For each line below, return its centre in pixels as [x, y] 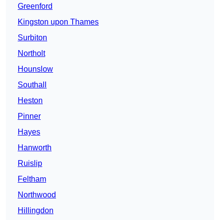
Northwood [37, 195]
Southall [32, 85]
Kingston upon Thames [58, 22]
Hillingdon [36, 211]
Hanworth [35, 148]
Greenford [35, 6]
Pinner [29, 116]
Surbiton [32, 38]
